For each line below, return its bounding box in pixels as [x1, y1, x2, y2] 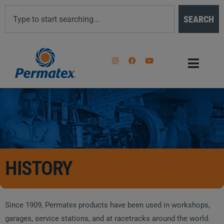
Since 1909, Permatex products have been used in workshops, [5, 200, 210, 209]
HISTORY [5, 156, 72, 180]
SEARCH [183, 13, 214, 24]
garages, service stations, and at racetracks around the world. [5, 214, 210, 223]
